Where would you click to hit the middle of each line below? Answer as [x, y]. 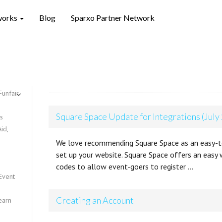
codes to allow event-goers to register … [125, 166]
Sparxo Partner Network [113, 18]
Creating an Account [95, 200]
